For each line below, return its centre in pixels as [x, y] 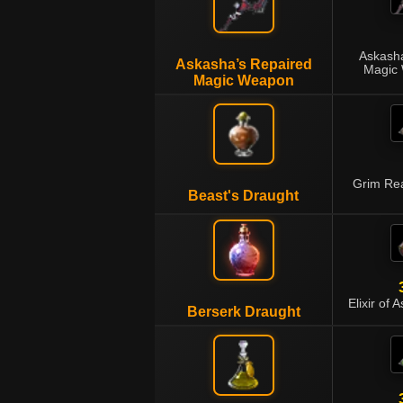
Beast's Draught [243, 196]
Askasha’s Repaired [243, 64]
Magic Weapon [243, 81]
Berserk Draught [243, 312]
